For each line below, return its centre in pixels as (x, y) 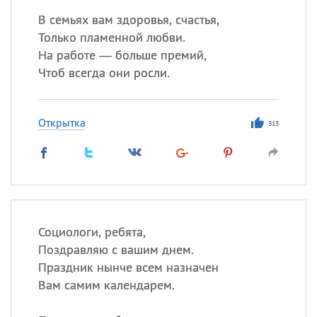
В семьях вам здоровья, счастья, (128, 19)
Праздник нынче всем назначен (128, 267)
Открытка (62, 122)
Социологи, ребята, (92, 232)
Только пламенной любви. (111, 37)
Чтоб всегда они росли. (104, 73)
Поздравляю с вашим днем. (116, 249)
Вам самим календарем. (106, 285)
